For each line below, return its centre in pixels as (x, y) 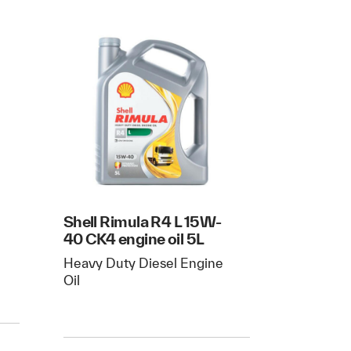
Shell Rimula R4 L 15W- (142, 222)
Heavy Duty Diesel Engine (143, 263)
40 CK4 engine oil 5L (134, 239)
